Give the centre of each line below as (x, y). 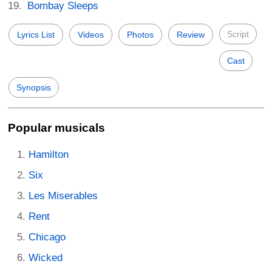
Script (238, 34)
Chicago (47, 237)
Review (191, 34)
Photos (140, 34)
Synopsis (34, 87)
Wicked (46, 258)
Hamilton (49, 155)
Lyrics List (36, 34)
